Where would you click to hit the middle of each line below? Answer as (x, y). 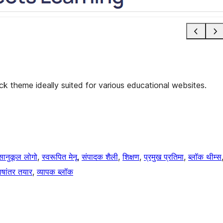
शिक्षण (131, 157)
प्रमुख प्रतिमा (164, 157)
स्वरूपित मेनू (59, 157)
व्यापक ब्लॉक (55, 171)
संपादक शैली (100, 157)
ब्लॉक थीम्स (205, 157)
